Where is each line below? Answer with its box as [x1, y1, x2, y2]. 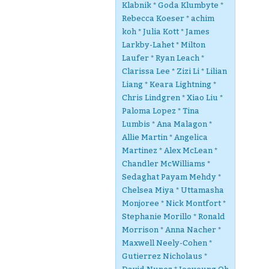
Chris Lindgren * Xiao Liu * [122, 93, 223, 102]
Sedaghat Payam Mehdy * [122, 172, 221, 181]
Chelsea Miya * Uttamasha [122, 186, 224, 195]
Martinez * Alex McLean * [122, 146, 217, 155]
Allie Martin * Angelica [122, 133, 208, 142]
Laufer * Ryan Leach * [122, 53, 204, 62]
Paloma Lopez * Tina [122, 106, 199, 115]
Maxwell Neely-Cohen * [122, 238, 212, 247]
